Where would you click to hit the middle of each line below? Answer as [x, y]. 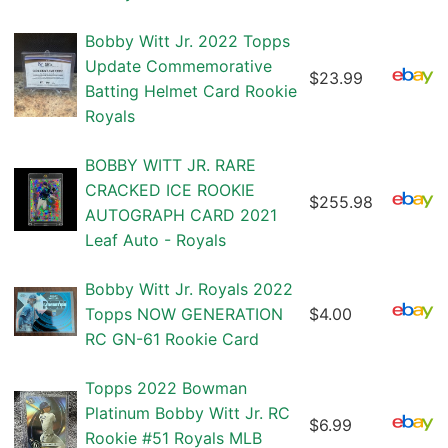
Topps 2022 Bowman [166, 388]
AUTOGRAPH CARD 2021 [181, 215]
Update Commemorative [178, 66]
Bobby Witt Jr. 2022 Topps [187, 41]
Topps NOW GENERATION [184, 314]
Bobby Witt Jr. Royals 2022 [189, 289]
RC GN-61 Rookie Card [172, 339]
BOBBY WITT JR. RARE [170, 165]
